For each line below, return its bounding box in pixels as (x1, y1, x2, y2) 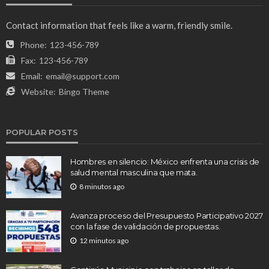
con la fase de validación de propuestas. (70, 221, 220, 231)
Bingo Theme (59, 86, 109, 97)
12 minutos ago (79, 235, 128, 245)
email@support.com (46, 70, 119, 81)
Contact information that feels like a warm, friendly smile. (6, 19, 232, 31)
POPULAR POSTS (6, 127, 78, 137)
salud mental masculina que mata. (70, 167, 198, 177)
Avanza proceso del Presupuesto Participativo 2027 (70, 210, 263, 220)
